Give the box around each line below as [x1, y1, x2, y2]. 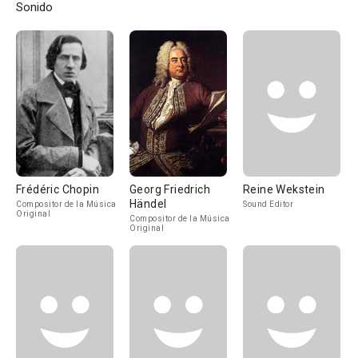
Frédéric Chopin [16, 183, 99, 196]
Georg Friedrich [129, 183, 210, 196]
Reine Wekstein [243, 183, 325, 196]
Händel [129, 197, 167, 210]
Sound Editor [243, 200, 293, 209]
